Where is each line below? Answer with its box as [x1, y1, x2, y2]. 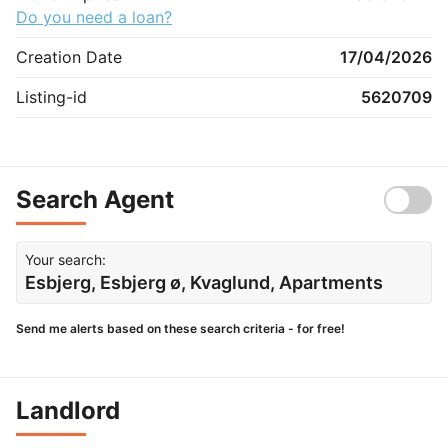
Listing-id [16, 86, 87, 107]
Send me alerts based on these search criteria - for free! [16, 320, 345, 336]
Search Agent [16, 184, 174, 214]
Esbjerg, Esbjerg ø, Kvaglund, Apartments [25, 271, 383, 293]
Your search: [25, 250, 106, 268]
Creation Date [16, 46, 122, 67]
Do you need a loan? [16, 6, 172, 27]
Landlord [16, 395, 120, 425]
